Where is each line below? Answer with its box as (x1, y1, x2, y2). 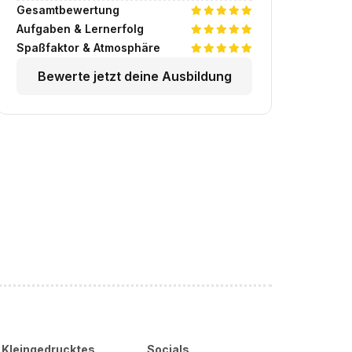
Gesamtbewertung (16, 3, 119, 16)
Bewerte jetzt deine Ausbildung (37, 68, 232, 84)
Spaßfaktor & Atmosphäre (16, 41, 160, 54)
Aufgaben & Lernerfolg (16, 22, 144, 35)
